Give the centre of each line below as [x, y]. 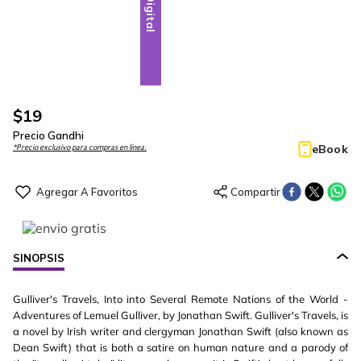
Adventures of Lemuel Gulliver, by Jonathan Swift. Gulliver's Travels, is [180, 315]
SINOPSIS [39, 258]
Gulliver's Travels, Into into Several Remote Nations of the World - [180, 299]
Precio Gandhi [48, 135]
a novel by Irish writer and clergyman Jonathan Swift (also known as [180, 331]
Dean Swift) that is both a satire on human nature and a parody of [180, 347]
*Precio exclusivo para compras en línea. [80, 147]
